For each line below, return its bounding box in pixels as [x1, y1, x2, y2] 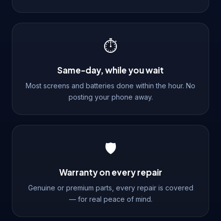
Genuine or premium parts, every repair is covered [28, 183, 193, 192]
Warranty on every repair [59, 166, 162, 178]
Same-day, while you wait [57, 64, 164, 75]
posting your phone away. [68, 92, 153, 101]
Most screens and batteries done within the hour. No [26, 81, 195, 90]
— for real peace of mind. [69, 194, 152, 203]
